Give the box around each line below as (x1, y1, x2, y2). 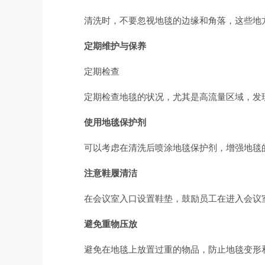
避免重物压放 (84, 218, 137, 230)
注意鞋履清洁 (84, 167, 137, 179)
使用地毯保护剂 (84, 117, 146, 128)
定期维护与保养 (84, 40, 146, 51)
